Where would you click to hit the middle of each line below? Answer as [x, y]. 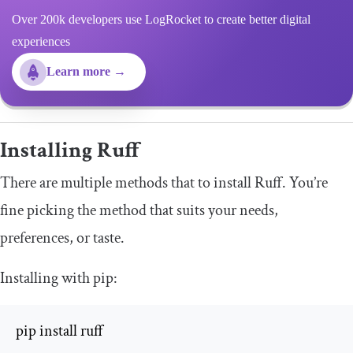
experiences [41, 42]
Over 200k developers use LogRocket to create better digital [161, 20]
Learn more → [86, 72]
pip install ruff [59, 331]
